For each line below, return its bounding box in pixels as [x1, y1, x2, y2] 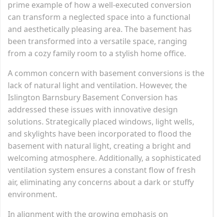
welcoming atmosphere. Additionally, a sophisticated [8, 152, 201, 163]
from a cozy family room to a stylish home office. [8, 47, 186, 59]
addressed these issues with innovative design [8, 104, 178, 115]
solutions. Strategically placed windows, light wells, [8, 116, 194, 127]
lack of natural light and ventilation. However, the [8, 79, 187, 91]
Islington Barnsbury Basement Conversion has [8, 92, 178, 103]
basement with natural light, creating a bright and [8, 140, 191, 151]
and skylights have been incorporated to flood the [8, 128, 191, 139]
